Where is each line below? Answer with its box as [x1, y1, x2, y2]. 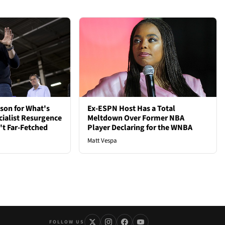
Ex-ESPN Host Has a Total [87, 103, 176, 115]
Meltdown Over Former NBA [87, 113, 185, 124]
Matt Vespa [87, 136, 118, 146]
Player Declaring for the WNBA [87, 122, 193, 134]
